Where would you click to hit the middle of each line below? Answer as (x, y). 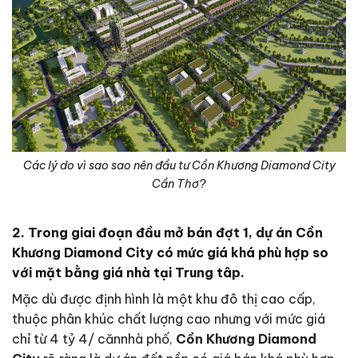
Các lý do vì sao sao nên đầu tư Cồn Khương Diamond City (179, 165)
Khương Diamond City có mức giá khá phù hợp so (170, 253)
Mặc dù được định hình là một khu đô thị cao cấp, (164, 299)
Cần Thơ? (179, 183)
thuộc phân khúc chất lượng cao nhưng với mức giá (169, 319)
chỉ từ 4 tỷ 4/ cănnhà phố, (94, 339)
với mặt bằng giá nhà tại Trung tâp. (128, 273)
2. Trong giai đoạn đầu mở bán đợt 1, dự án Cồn (167, 233)
